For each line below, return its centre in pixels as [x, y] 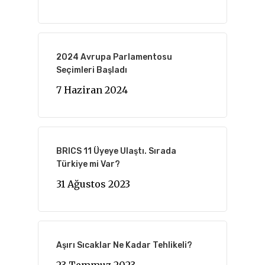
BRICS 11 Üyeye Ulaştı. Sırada [116, 151]
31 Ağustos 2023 [93, 184]
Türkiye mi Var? [88, 164]
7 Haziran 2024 [92, 90]
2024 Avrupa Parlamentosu [114, 57]
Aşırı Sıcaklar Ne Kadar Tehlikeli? [124, 245]
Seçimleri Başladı [92, 70]
